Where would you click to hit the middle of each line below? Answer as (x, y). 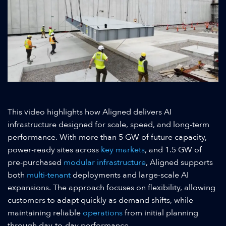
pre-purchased (36, 163)
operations (103, 213)
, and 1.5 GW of (173, 150)
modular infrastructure (105, 163)
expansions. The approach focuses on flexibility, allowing (111, 188)
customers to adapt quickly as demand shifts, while (100, 201)
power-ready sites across (54, 150)
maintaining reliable (45, 213)
